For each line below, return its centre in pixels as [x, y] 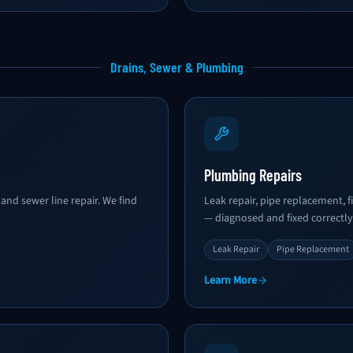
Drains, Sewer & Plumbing [176, 67]
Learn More [230, 281]
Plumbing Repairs [253, 175]
